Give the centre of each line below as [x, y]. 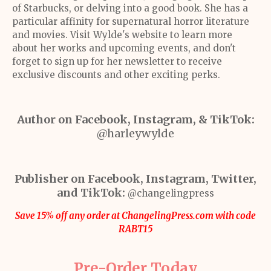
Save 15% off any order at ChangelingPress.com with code [135, 216]
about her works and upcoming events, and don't [124, 48]
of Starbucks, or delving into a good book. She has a [130, 8]
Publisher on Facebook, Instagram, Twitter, [135, 179]
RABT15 [135, 229]
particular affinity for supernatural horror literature [131, 21]
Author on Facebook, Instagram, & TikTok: [135, 119]
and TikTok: [92, 193]
